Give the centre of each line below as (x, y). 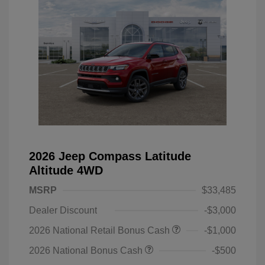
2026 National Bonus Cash (87, 250)
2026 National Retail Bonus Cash (101, 230)
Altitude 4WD (66, 170)
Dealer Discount (63, 210)
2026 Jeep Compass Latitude (110, 156)
